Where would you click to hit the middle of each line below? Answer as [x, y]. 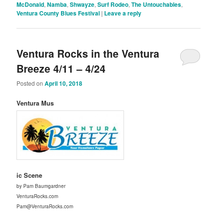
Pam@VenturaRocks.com [45, 206]
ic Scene [30, 175]
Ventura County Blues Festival [58, 13]
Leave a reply [123, 13]
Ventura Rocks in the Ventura [88, 53]
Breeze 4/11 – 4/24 [61, 68]
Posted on [31, 83]
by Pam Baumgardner [41, 186]
